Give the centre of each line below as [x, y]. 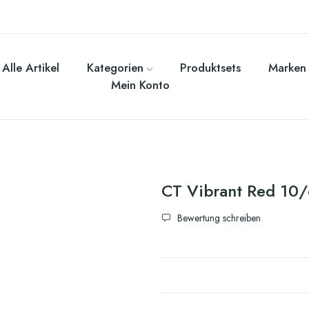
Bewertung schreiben [218, 218]
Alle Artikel [30, 68]
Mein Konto [141, 85]
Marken [287, 68]
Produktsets [210, 68]
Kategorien [115, 68]
